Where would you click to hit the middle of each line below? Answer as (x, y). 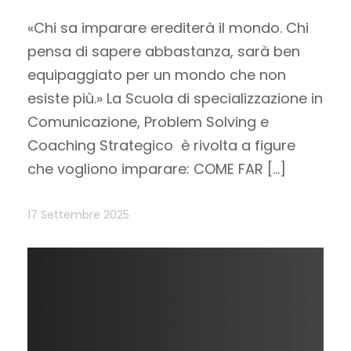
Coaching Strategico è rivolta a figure (161, 146)
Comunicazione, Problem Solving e (148, 122)
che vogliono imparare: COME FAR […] (157, 169)
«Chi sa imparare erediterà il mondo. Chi (168, 28)
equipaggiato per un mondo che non (157, 75)
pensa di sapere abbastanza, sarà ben (164, 52)
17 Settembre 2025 (78, 214)
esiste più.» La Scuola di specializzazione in (175, 99)
